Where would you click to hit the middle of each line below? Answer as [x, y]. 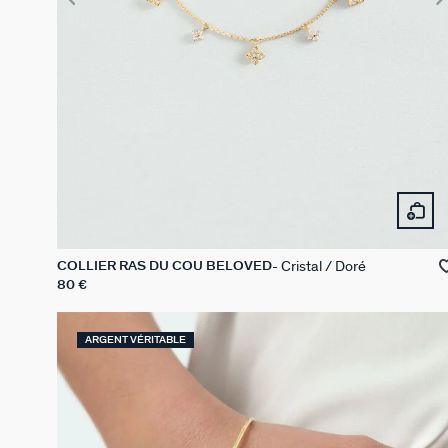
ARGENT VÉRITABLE [135, 340]
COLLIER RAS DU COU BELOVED [164, 267]
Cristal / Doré [323, 267]
